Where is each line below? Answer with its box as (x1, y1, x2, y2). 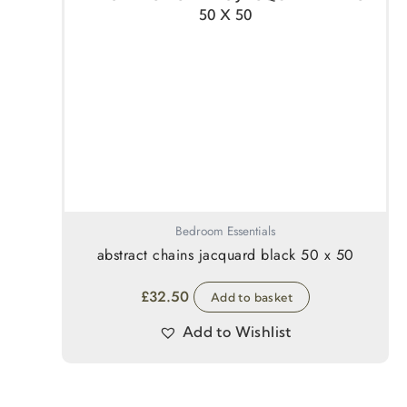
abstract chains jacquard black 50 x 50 (96, 243, 354, 265)
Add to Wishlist (182, 322, 292, 341)
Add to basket (210, 289, 293, 304)
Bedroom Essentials (175, 221, 275, 240)
